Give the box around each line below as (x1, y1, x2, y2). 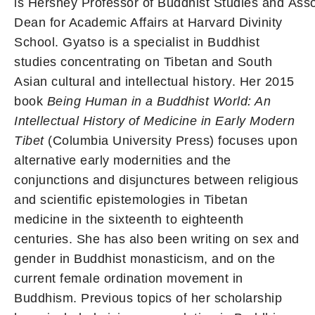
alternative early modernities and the (14, 153, 231, 167)
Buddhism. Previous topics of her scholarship (14, 290, 282, 305)
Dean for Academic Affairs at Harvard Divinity (14, 15, 283, 30)
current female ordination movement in (14, 271, 243, 285)
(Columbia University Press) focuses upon (44, 133, 297, 148)
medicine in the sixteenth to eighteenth (14, 212, 244, 226)
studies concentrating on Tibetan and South (14, 54, 272, 69)
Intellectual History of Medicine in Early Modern (14, 113, 295, 128)
